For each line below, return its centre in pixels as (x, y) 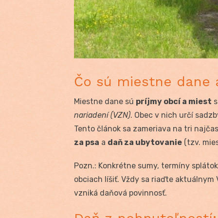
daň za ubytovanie (145, 142)
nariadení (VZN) (102, 115)
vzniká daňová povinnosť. (120, 193)
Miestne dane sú (105, 101)
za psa (87, 142)
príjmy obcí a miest (174, 101)
